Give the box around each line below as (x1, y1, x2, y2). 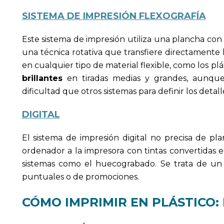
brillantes (21, 73, 62, 83)
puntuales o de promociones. (21, 171, 139, 181)
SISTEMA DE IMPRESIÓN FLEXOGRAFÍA (21, 10, 206, 21)
